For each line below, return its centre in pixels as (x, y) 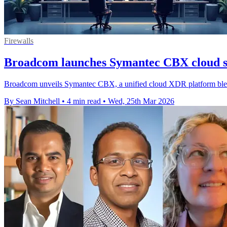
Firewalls (19, 41)
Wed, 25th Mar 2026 (141, 101)
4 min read (84, 101)
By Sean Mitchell (32, 101)
